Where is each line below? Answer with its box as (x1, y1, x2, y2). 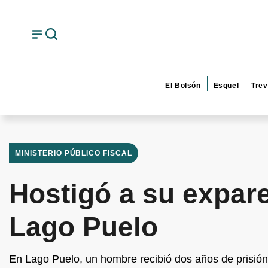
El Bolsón (165, 81, 201, 90)
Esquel (213, 81, 239, 90)
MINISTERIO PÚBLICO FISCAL (15, 149, 132, 157)
